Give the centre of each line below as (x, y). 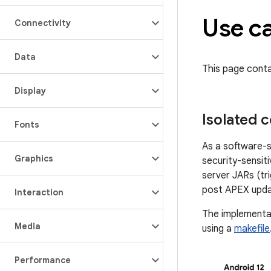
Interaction (39, 192)
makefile (252, 229)
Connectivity (43, 23)
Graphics (34, 158)
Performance (43, 260)
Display (30, 91)
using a (218, 229)
